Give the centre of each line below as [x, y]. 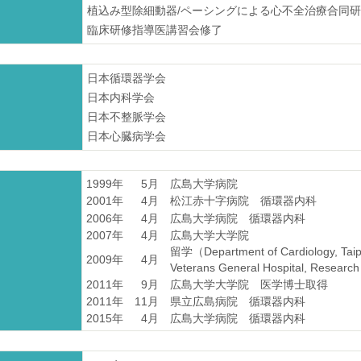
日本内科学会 [121, 98]
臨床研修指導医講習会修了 [155, 30]
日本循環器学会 [127, 78]
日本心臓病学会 [127, 136]
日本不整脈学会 [127, 117]
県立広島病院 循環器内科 [238, 302]
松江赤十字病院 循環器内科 [243, 201]
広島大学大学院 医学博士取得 [249, 285]
